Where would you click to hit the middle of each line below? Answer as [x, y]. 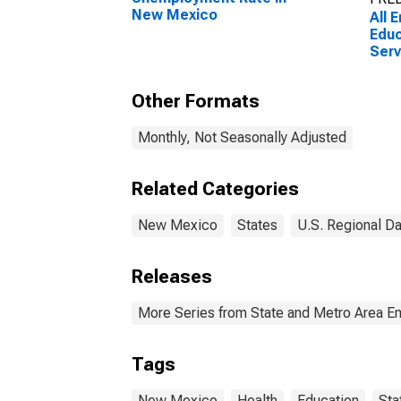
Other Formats [196, 101]
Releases [172, 277]
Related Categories [215, 189]
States [257, 225]
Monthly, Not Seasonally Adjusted [242, 137]
